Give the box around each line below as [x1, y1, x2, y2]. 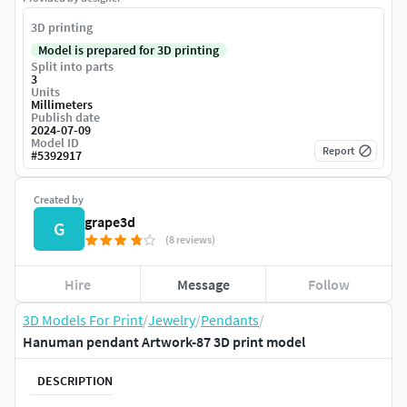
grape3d [84, 213, 135, 232]
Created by [34, 193, 84, 207]
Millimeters [31, 96, 93, 114]
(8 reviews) [165, 233, 215, 247]
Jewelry [148, 311, 195, 330]
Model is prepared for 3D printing [38, 42, 219, 59]
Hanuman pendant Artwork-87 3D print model [23, 333, 305, 352]
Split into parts [31, 58, 114, 75]
